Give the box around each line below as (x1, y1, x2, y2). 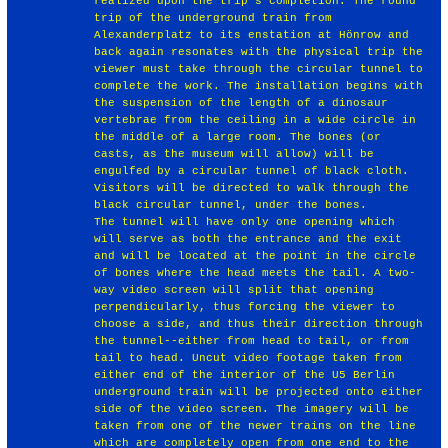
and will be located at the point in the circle (94, 249, 417, 262)
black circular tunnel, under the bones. (94, 198, 368, 211)
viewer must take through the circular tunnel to (94, 62, 424, 75)
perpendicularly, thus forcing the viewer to (94, 300, 396, 313)
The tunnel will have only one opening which (94, 215, 396, 228)
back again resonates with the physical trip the (94, 45, 424, 58)
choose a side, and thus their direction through (94, 317, 424, 330)
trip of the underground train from (94, 11, 333, 24)
